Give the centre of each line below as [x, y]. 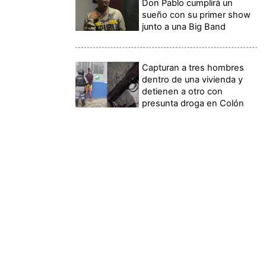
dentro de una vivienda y [193, 80]
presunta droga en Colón [193, 104]
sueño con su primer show [197, 15]
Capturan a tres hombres [193, 68]
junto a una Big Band [184, 27]
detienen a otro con [183, 92]
